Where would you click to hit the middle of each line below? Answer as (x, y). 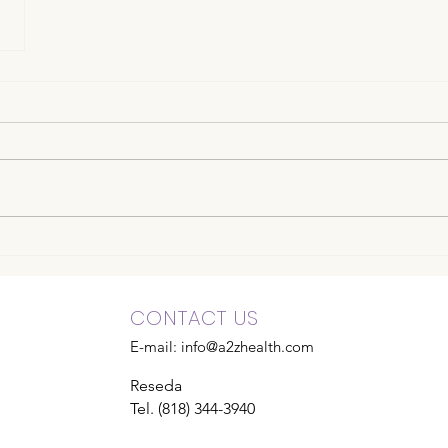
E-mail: (155, 347)
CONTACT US (194, 318)
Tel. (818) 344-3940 (192, 409)
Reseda (156, 386)
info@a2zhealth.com (247, 347)
